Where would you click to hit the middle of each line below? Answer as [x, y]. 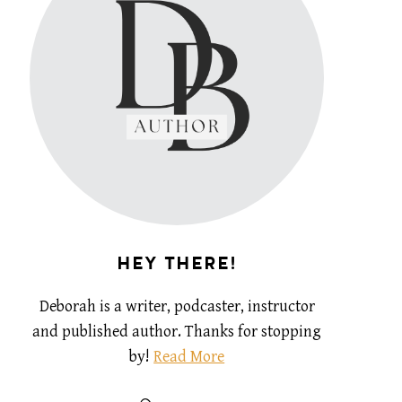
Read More [189, 356]
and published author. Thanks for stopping [177, 331]
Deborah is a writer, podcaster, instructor [177, 306]
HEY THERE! [177, 263]
